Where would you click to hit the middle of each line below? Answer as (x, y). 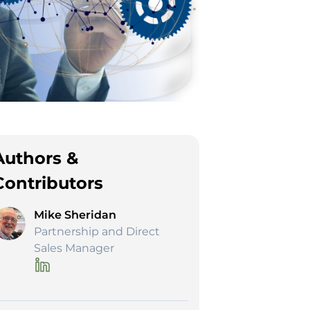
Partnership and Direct (97, 231)
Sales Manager (74, 248)
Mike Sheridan (75, 215)
